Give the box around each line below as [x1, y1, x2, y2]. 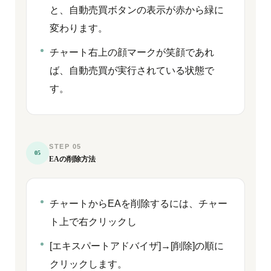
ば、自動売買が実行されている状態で [50, 65, 214, 76]
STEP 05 [49, 143, 82, 150]
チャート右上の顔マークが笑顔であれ [50, 47, 214, 57]
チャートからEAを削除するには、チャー [50, 198, 227, 209]
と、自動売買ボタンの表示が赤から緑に [50, 5, 224, 15]
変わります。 [50, 23, 108, 33]
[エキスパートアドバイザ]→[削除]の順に [50, 241, 224, 251]
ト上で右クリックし [50, 217, 137, 227]
